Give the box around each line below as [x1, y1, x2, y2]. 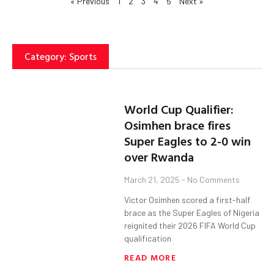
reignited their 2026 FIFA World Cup [124, 220, 256, 231]
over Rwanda [124, 147, 194, 166]
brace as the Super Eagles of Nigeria [124, 207, 260, 218]
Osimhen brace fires [124, 116, 231, 135]
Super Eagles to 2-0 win [124, 131, 251, 150]
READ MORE [124, 251, 176, 264]
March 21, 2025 [124, 174, 182, 185]
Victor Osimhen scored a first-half [124, 194, 251, 206]
